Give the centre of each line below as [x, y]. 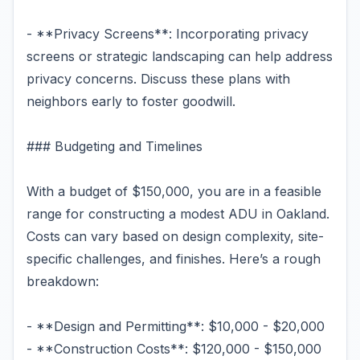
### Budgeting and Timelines [115, 146]
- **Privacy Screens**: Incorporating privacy [168, 34]
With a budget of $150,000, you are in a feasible [174, 191]
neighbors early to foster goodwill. [131, 101]
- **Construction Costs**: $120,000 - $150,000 [174, 349]
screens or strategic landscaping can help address [180, 56]
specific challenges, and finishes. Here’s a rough [174, 259]
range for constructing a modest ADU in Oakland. [178, 214]
